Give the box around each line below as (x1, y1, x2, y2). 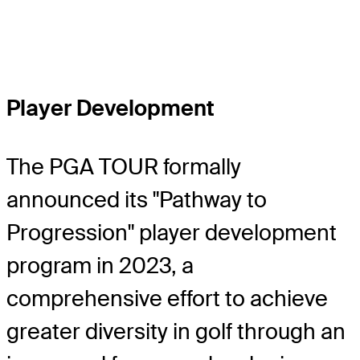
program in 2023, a (6, 252, 194, 280)
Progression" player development (6, 219, 337, 247)
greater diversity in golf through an (6, 317, 346, 346)
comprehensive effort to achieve (6, 284, 328, 313)
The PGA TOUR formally (6, 153, 241, 182)
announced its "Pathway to (6, 186, 267, 215)
